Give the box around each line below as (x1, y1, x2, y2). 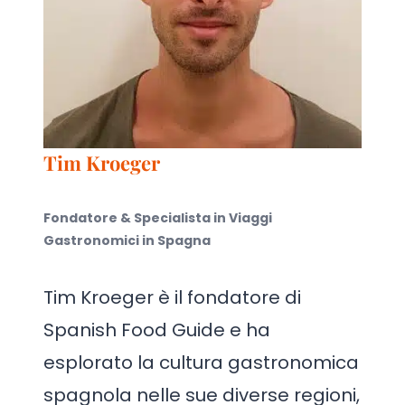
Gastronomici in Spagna (43, 231, 211, 250)
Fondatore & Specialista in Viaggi (43, 209, 272, 227)
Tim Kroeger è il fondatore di (43, 285, 301, 310)
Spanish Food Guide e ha (43, 317, 270, 343)
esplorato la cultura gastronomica (43, 350, 359, 375)
